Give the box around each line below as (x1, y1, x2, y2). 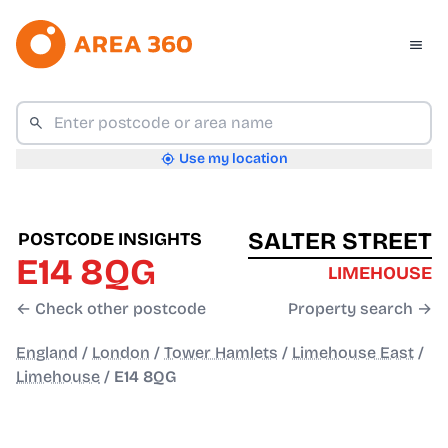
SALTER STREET (248, 227, 432, 256)
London (92, 343, 150, 363)
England (16, 343, 78, 363)
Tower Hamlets (164, 343, 278, 363)
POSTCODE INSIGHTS (18, 228, 202, 251)
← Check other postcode (16, 299, 206, 319)
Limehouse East (292, 343, 414, 363)
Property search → (288, 299, 432, 319)
